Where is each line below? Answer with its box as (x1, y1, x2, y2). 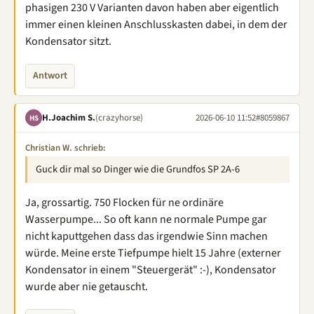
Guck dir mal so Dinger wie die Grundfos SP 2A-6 (36, 162, 240, 177)
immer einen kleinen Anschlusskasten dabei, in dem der (25, 17, 287, 32)
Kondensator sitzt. (25, 34, 111, 49)
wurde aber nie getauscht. (25, 279, 148, 294)
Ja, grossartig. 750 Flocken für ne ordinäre (25, 195, 224, 210)
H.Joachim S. (42, 111, 95, 124)
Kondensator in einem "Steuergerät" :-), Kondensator (25, 262, 276, 278)
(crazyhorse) (95, 111, 143, 124)
